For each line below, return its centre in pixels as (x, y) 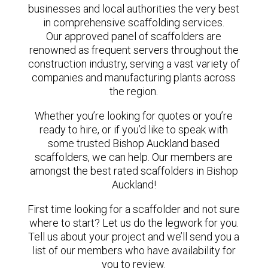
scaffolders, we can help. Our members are (134, 157)
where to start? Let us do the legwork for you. (134, 223)
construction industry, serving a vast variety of (134, 64)
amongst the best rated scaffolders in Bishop (134, 171)
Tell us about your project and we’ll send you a (134, 237)
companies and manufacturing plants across (134, 77)
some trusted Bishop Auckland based (134, 143)
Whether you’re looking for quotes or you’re (134, 116)
